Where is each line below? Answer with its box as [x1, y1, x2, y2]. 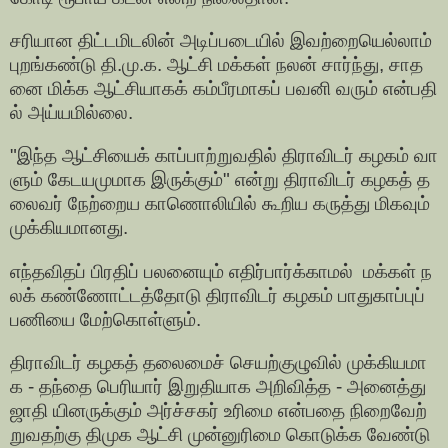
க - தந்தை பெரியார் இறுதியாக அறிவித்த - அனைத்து [10, 375, 431, 397]
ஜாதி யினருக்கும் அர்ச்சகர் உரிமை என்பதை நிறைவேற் [10, 399, 427, 421]
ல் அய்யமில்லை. [10, 102, 133, 124]
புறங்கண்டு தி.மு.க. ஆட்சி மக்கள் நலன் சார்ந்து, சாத [10, 54, 423, 76]
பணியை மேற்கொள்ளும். [10, 308, 201, 330]
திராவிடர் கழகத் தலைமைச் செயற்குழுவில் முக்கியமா [10, 351, 427, 373]
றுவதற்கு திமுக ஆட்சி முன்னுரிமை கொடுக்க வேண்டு [10, 423, 430, 445]
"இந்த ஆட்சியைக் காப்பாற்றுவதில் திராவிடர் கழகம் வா [10, 145, 438, 167]
